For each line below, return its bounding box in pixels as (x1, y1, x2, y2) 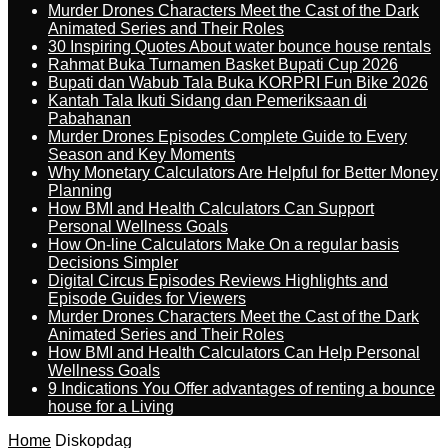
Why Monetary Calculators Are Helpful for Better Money (48, 164, 438, 181)
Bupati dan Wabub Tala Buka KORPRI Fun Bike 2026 (48, 74, 428, 91)
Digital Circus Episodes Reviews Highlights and (48, 272, 388, 289)
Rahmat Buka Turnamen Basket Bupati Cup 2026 (48, 56, 398, 73)
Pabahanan (48, 110, 131, 127)
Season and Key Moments (48, 146, 235, 163)
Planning (48, 182, 112, 199)
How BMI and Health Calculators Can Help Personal (48, 344, 420, 361)
